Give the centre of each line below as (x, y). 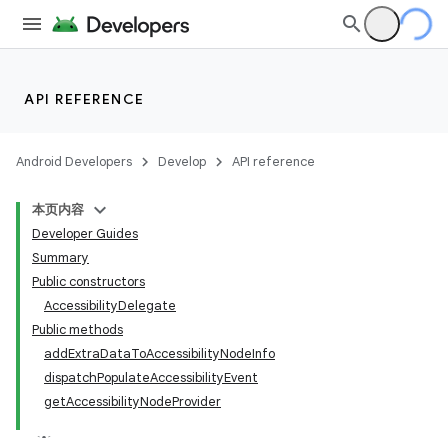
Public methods (77, 329)
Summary (60, 257)
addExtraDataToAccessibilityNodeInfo (159, 353)
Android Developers (74, 161)
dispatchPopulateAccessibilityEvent (151, 377)
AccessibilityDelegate (110, 305)
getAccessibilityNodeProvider (132, 401)
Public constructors (88, 281)
